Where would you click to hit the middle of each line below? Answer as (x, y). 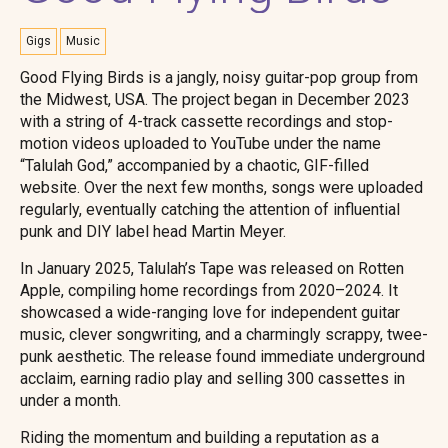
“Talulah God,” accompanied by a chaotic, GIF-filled (194, 165)
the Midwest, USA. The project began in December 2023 (215, 99)
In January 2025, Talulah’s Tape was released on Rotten (212, 268)
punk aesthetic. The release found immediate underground (222, 356)
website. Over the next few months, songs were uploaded (221, 187)
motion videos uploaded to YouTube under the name (200, 143)
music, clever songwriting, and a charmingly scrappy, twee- (224, 334)
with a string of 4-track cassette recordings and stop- (206, 121)
